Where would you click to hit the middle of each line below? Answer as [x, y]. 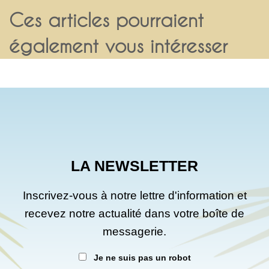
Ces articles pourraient [106, 20]
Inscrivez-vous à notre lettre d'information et [134, 195]
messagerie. [134, 231]
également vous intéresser [118, 45]
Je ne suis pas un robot [141, 257]
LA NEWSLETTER [134, 165]
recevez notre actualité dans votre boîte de [134, 213]
